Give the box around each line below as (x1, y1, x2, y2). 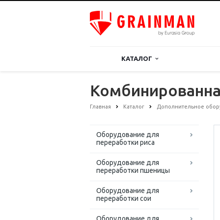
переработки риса (96, 138, 155, 147)
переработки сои (96, 194, 151, 203)
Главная (90, 104, 111, 110)
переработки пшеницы (96, 166, 170, 175)
